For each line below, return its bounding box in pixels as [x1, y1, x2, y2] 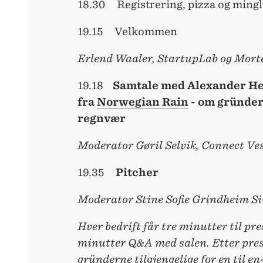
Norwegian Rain [97, 96, 188, 109]
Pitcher [116, 166, 159, 179]
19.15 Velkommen [77, 25, 177, 38]
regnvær [77, 112, 126, 125]
